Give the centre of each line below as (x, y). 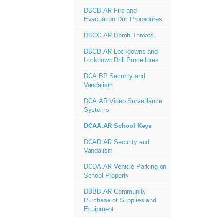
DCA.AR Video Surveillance (123, 101)
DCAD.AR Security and (117, 142)
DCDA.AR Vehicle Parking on (125, 167)
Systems (96, 110)
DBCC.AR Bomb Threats (119, 35)
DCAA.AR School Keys (118, 126)
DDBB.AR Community (115, 191)
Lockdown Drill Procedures (121, 60)
